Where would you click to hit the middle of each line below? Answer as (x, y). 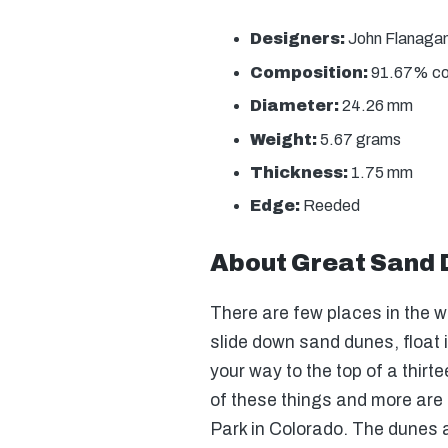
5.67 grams (360, 139)
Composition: (310, 72)
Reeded (331, 206)
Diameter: (295, 106)
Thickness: (300, 172)
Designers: (297, 39)
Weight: (284, 139)
